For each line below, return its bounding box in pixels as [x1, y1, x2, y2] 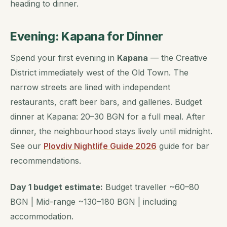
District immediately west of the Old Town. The [10, 67, 188, 78]
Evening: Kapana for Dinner [10, 29, 163, 44]
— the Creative [148, 52, 207, 63]
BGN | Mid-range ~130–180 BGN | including [10, 196, 177, 207]
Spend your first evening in [10, 52, 117, 63]
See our [10, 140, 44, 151]
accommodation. [10, 211, 73, 221]
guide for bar [157, 140, 209, 151]
